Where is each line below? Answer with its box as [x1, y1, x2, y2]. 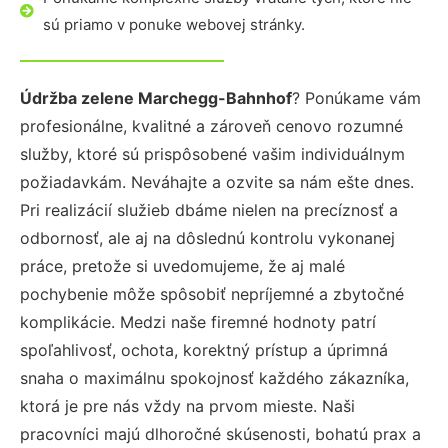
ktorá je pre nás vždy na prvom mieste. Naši [20, 396, 355, 416]
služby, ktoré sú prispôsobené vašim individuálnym [20, 144, 405, 164]
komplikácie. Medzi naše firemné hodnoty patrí [20, 312, 376, 332]
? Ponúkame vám [292, 88, 421, 108]
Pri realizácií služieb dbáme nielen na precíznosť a [20, 200, 398, 220]
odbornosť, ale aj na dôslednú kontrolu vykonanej [20, 228, 395, 248]
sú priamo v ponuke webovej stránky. [42, 15, 305, 34]
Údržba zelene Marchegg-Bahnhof [20, 88, 292, 108]
